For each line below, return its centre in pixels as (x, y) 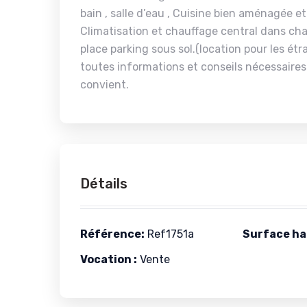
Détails (104, 184)
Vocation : (109, 259)
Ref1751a (169, 234)
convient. (105, 85)
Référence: (112, 234)
